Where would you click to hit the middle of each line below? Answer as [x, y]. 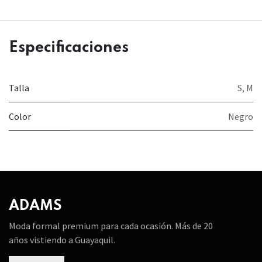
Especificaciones [69, 48]
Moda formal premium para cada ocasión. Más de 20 [111, 226]
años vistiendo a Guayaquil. [62, 240]
